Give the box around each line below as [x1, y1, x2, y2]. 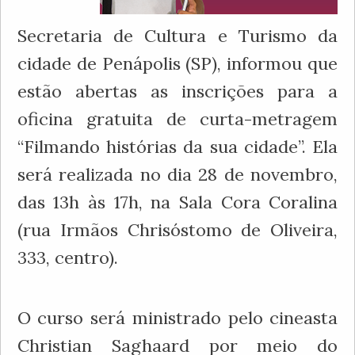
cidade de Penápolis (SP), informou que [17, 52, 338, 74]
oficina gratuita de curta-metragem [17, 107, 338, 130]
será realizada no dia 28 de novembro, [17, 162, 338, 185]
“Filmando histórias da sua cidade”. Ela [17, 135, 338, 158]
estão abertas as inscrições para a [17, 79, 338, 102]
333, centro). [17, 246, 118, 269]
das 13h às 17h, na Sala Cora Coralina [17, 190, 338, 213]
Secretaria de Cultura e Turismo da [17, 24, 338, 47]
